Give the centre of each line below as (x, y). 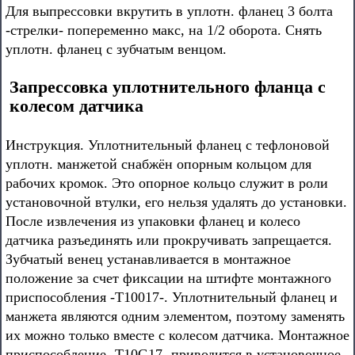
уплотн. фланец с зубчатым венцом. (116, 49)
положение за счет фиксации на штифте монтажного (168, 278)
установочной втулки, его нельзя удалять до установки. (176, 202)
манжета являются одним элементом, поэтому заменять (175, 316)
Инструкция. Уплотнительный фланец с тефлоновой (168, 145)
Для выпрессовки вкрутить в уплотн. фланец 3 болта (169, 11)
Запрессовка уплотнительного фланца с (168, 87)
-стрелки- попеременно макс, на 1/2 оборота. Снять (164, 30)
